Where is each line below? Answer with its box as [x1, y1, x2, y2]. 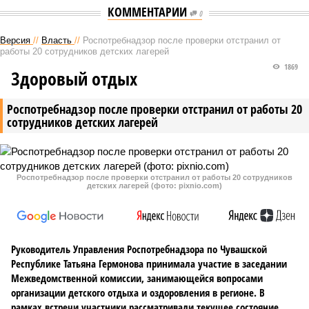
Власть [41, 35, 72, 46]
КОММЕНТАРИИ [107, 3, 190, 20]
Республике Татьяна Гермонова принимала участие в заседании [11, 257, 287, 270]
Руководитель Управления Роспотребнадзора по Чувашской [11, 242, 267, 256]
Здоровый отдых [11, 66, 137, 91]
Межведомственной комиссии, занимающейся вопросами [11, 271, 263, 285]
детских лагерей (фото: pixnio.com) [87, 181, 222, 190]
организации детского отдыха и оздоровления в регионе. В [11, 286, 265, 299]
